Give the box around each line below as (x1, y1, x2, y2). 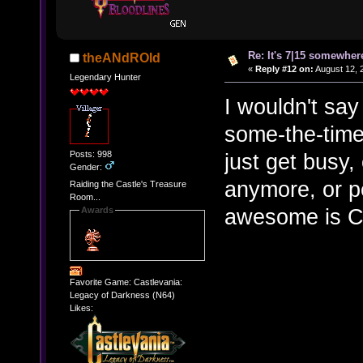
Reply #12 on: (254, 64, 314, 75)
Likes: (69, 302, 93, 313)
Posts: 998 (69, 148, 112, 159)
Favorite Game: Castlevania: (69, 276, 182, 287)
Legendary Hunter (69, 71, 141, 82)
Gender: (69, 161, 105, 172)
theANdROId (83, 51, 161, 66)
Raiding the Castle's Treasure (69, 179, 186, 190)
